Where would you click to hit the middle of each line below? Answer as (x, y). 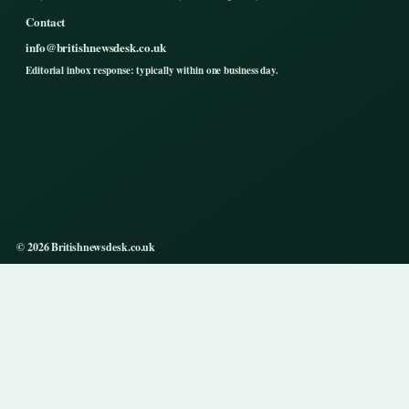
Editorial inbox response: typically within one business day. (152, 71)
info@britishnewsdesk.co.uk (96, 47)
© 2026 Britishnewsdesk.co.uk (86, 247)
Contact (46, 22)
